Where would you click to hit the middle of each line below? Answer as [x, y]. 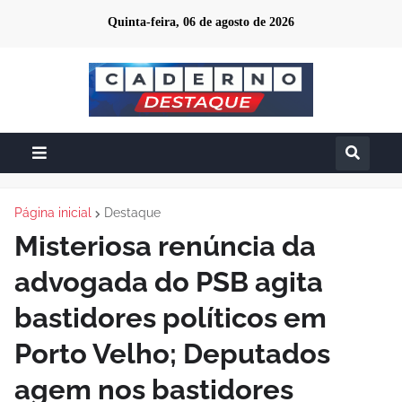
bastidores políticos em [170, 318]
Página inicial [53, 213]
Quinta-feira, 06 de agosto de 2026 [201, 22]
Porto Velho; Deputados [172, 354]
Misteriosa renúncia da [165, 246]
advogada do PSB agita [169, 282]
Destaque [132, 213]
